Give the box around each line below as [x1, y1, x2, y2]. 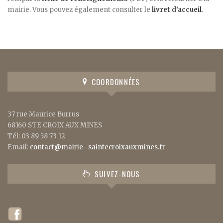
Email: [7, 143, 30, 152]
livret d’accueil [152, 5, 202, 14]
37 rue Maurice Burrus [7, 110, 79, 119]
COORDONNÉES [89, 76, 140, 87]
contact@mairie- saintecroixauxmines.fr [30, 143, 165, 152]
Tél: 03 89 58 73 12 [7, 132, 65, 141]
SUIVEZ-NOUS [92, 168, 140, 180]
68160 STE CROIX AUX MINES [7, 121, 102, 130]
